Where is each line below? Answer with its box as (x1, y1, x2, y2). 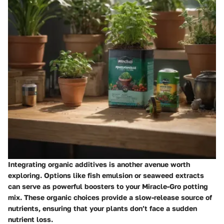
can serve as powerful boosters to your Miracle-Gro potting (8, 181, 208, 190)
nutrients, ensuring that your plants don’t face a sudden (8, 203, 197, 212)
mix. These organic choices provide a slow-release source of (8, 192, 212, 201)
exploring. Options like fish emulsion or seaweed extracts (8, 170, 204, 179)
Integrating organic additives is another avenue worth (8, 159, 190, 168)
